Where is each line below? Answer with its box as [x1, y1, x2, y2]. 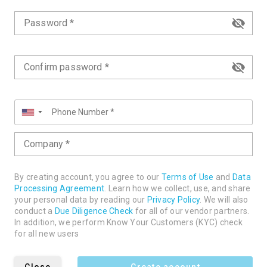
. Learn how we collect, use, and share [104, 184, 251, 194]
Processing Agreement [14, 184, 104, 194]
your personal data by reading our [14, 195, 147, 205]
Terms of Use [161, 172, 214, 182]
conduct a [14, 206, 55, 216]
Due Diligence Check [54, 206, 133, 216]
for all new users [14, 229, 79, 239]
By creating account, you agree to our [14, 172, 162, 182]
